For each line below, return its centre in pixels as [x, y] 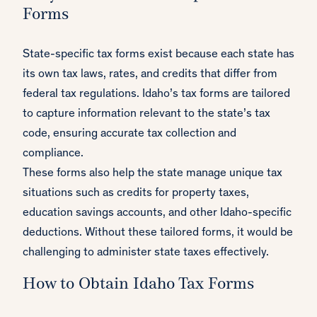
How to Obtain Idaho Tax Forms [138, 285]
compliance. [53, 154]
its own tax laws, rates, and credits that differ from [150, 75]
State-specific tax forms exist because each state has [158, 55]
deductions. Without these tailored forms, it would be [158, 234]
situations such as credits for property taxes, [136, 194]
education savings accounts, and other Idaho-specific [157, 214]
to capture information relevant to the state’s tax [146, 115]
